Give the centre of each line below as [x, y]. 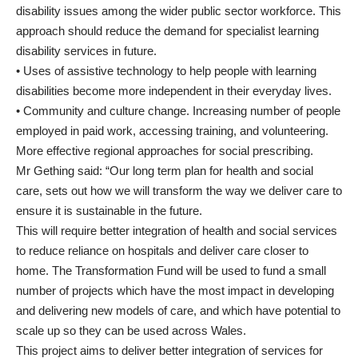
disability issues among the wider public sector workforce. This [179, 11]
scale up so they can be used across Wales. [131, 331]
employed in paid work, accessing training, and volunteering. [172, 131]
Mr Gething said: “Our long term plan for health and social [165, 171]
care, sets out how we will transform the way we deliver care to [179, 191]
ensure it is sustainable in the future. [109, 211]
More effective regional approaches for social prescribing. [165, 151]
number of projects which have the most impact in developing [175, 291]
